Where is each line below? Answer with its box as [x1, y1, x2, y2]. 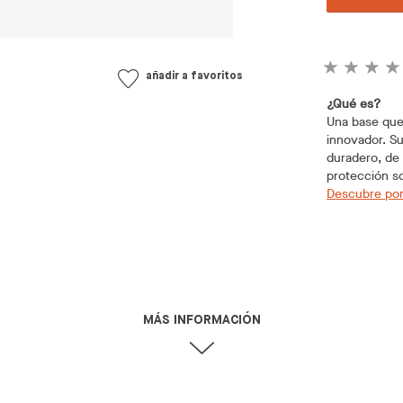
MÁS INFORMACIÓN [142, 297, 261, 310]
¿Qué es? [327, 94, 381, 112]
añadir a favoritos [146, 70, 244, 82]
